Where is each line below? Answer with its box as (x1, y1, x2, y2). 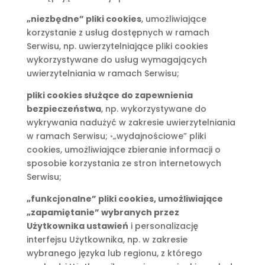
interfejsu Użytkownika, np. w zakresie (26, 234, 188, 245)
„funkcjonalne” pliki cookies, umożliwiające (26, 193, 223, 205)
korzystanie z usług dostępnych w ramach (26, 27, 209, 38)
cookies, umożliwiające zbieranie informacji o (26, 144, 221, 156)
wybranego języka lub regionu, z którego (26, 247, 202, 259)
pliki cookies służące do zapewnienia (26, 89, 193, 101)
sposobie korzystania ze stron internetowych (26, 157, 221, 169)
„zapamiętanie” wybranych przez (26, 206, 179, 218)
